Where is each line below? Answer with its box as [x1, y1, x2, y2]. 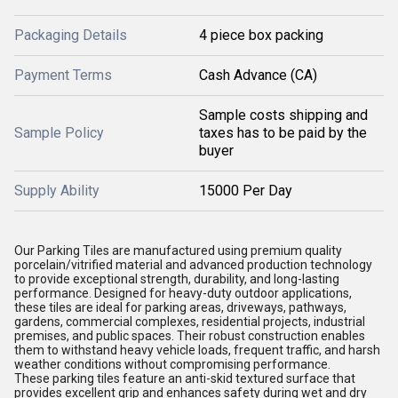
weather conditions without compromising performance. [14, 357, 330, 371]
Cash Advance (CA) [199, 67, 317, 84]
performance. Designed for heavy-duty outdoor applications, [14, 286, 352, 300]
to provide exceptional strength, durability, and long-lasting [14, 272, 339, 286]
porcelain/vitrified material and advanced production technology [14, 258, 372, 272]
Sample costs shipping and [199, 107, 368, 123]
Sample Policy [14, 124, 104, 141]
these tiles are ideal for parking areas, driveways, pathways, [14, 300, 346, 314]
